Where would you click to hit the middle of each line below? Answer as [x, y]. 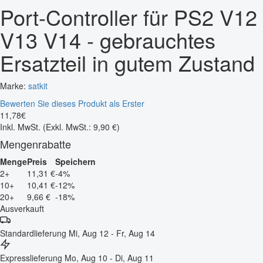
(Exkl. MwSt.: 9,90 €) [81, 127]
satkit [38, 85]
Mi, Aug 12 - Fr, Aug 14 [112, 233]
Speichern [75, 161]
